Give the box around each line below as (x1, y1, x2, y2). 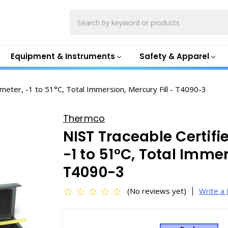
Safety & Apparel (139, 50, 209, 62)
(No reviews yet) (127, 186, 186, 196)
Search (69, 10, 95, 20)
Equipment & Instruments (10, 50, 115, 62)
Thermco (63, 112, 105, 125)
